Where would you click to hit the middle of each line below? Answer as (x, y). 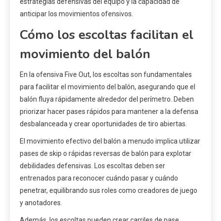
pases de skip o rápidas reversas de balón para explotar (106, 154)
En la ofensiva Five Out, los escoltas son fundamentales (106, 75)
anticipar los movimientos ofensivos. (76, 14)
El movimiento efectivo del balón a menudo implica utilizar (110, 141)
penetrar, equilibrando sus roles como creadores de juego (109, 191)
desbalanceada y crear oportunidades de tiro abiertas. (103, 124)
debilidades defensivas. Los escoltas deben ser (92, 166)
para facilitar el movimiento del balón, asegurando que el (108, 87)
